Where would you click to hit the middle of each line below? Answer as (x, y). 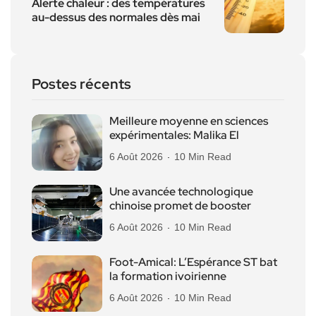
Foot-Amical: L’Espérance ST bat (193, 262)
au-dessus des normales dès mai (116, 17)
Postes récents (81, 84)
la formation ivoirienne (168, 276)
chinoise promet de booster (180, 205)
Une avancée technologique (181, 191)
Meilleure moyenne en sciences (189, 121)
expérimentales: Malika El (174, 135)
